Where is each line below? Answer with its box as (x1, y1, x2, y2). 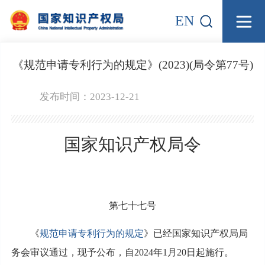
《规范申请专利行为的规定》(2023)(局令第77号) (12, 58, 253, 71)
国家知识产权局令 (64, 134, 201, 154)
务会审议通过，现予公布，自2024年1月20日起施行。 (11, 247, 234, 257)
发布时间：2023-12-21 (39, 91, 140, 102)
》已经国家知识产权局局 (143, 228, 248, 238)
